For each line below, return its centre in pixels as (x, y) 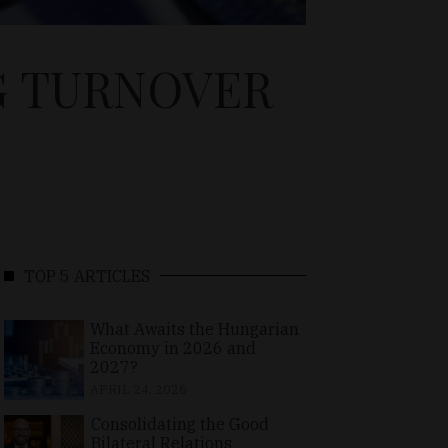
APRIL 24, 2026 (138, 389)
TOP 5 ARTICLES (87, 275)
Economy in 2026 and (172, 347)
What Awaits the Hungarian (194, 328)
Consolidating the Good (179, 423)
